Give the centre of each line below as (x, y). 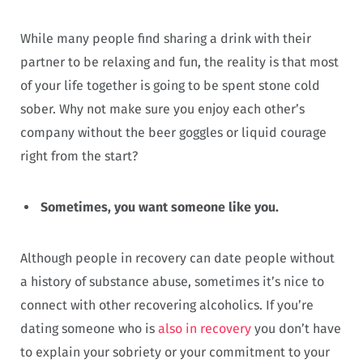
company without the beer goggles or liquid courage (173, 133)
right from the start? (79, 156)
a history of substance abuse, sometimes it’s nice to (172, 281)
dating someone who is (89, 328)
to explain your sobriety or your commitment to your (175, 352)
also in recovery (205, 328)
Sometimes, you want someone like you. (160, 207)
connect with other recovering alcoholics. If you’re (167, 305)
